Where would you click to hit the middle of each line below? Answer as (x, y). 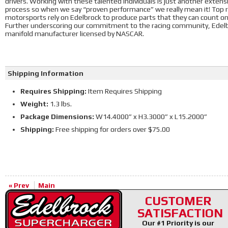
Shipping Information (46, 73)
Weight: (34, 104)
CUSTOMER (178, 201)
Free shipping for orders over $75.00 (112, 129)
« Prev (19, 185)
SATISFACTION (180, 213)
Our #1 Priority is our (178, 223)
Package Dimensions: (57, 117)
